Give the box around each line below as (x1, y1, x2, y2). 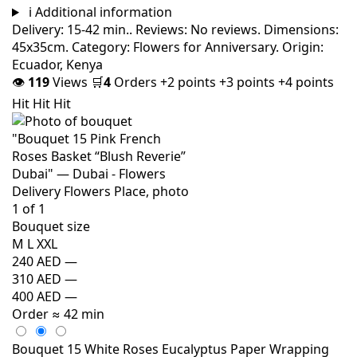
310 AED (12, 269, 61, 288)
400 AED (12, 287, 61, 305)
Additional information (34, 2, 172, 21)
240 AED (12, 252, 61, 270)
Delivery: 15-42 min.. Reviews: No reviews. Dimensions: (12, 20, 339, 38)
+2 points (160, 73, 219, 91)
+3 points (219, 73, 278, 91)
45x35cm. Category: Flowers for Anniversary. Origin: (12, 37, 324, 56)
